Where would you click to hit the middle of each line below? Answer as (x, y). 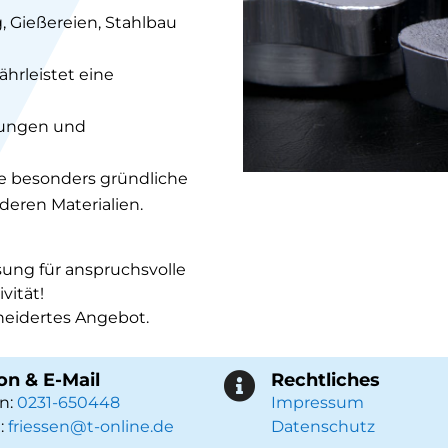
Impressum (318, 403)
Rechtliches (326, 380)
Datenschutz (323, 427)
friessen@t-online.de (90, 427)
